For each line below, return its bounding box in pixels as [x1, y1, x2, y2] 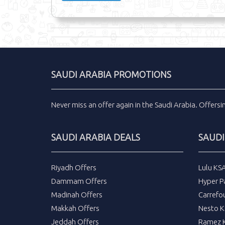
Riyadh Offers [51, 163, 96, 172]
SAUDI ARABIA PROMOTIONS [51, 69, 171, 80]
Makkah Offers [51, 204, 99, 213]
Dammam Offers [51, 177, 107, 186]
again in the [115, 100, 155, 109]
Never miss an [51, 100, 98, 109]
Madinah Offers [51, 190, 102, 199]
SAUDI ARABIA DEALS [51, 132, 140, 143]
